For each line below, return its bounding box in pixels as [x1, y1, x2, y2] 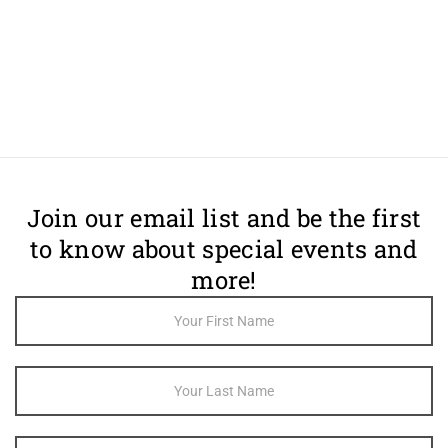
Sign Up [14, 339, 64, 355]
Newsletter [14, 318, 84, 334]
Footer [14, 297, 57, 313]
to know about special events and [30, 233, 418, 265]
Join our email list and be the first [26, 202, 422, 234]
